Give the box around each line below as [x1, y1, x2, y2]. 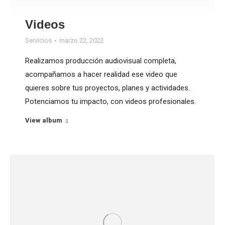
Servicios [25, 37, 52, 45]
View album [25, 117, 62, 125]
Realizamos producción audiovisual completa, [25, 56, 176, 66]
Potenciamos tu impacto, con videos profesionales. [25, 97, 196, 106]
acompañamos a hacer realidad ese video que [25, 70, 177, 79]
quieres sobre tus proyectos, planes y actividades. [25, 83, 190, 93]
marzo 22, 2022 [59, 37, 103, 45]
